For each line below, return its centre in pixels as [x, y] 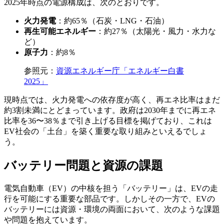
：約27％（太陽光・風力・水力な [156, 31]
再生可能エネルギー [60, 31]
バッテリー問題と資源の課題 [83, 166]
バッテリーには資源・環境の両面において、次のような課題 [112, 209]
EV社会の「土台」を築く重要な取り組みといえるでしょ [105, 131]
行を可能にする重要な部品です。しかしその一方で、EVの [109, 199]
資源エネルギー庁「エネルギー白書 [120, 71]
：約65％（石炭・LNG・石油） [112, 21]
